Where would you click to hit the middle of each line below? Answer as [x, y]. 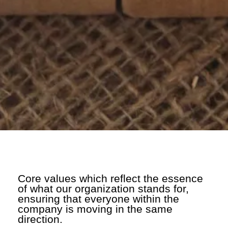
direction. [40, 219]
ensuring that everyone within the [98, 198]
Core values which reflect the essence [110, 178]
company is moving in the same [95, 209]
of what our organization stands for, [103, 188]
